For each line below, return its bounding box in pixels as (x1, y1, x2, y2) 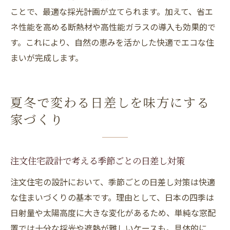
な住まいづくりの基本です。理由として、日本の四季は (10, 191, 214, 203)
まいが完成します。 (10, 51, 83, 64)
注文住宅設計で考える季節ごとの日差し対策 (10, 158, 185, 167)
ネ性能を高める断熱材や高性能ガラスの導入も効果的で (10, 21, 216, 33)
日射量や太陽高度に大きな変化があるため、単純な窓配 (10, 206, 216, 219)
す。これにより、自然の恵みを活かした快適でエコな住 (10, 36, 214, 48)
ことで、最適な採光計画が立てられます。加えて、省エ (10, 5, 213, 17)
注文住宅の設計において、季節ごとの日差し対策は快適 (10, 176, 215, 188)
